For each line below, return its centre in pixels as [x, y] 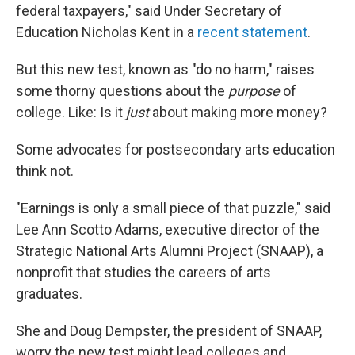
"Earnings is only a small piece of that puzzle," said [173, 208]
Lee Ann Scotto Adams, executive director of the [168, 229]
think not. [45, 171]
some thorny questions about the [122, 91]
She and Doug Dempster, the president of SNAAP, [169, 331]
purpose [256, 91]
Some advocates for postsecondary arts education [176, 149]
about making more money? [240, 112]
